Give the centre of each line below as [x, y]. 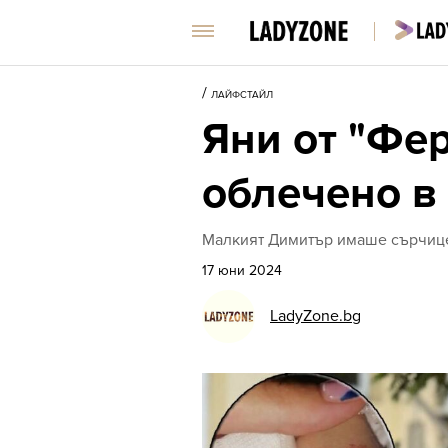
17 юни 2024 [242, 270]
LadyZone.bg [315, 316]
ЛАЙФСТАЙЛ [242, 95]
